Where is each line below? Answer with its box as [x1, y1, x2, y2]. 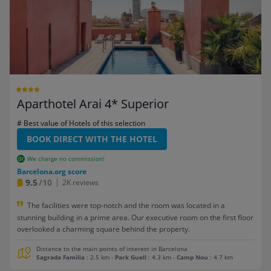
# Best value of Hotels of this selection [17, 117, 145, 128]
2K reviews [62, 177, 99, 188]
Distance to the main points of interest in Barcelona [36, 244, 188, 253]
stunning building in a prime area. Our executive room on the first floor [17, 212, 253, 223]
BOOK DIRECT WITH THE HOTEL [27, 132, 157, 145]
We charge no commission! [27, 154, 105, 163]
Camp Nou [177, 253, 208, 261]
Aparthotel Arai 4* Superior [17, 95, 169, 112]
